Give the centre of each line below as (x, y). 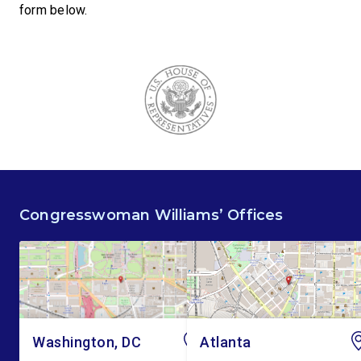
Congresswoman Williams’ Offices (151, 215)
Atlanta (226, 342)
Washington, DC (87, 342)
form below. (54, 10)
